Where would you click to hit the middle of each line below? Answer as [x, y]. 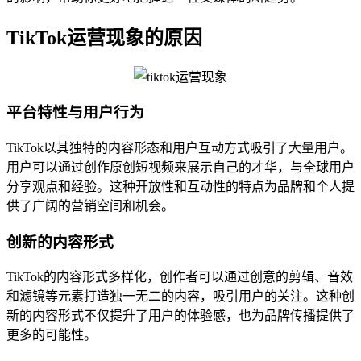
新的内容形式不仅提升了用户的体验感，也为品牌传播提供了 [180, 316]
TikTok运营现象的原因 [104, 37]
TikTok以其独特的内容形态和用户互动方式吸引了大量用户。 [180, 147]
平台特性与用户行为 [75, 113]
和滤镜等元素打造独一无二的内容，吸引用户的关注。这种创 [180, 297]
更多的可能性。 [52, 335]
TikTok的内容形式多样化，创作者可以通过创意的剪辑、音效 [180, 277]
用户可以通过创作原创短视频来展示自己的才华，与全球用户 [180, 167]
